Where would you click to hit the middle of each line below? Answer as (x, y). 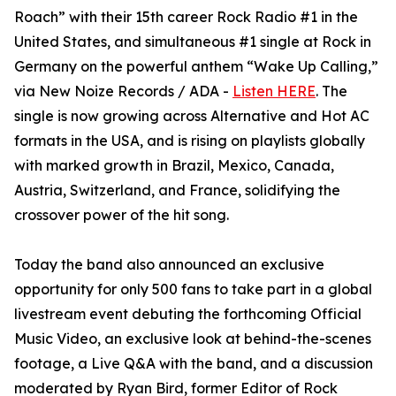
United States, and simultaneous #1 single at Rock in (193, 42)
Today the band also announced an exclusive (169, 265)
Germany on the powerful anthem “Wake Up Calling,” (196, 67)
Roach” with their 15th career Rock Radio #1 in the (186, 17)
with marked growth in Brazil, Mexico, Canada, (174, 166)
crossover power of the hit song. (122, 215)
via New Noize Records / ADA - (123, 91)
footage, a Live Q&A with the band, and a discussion (194, 364)
